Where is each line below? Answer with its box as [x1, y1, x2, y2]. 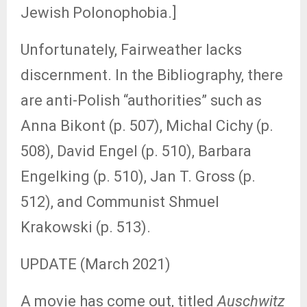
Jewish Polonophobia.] [21, 4, 177, 21]
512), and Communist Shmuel [21, 193, 219, 210]
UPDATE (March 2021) [21, 256, 171, 273]
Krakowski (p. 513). [21, 219, 151, 236]
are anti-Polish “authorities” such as [21, 92, 262, 109]
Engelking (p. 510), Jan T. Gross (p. [21, 168, 256, 185]
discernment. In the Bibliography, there [21, 66, 283, 84]
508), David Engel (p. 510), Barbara [21, 143, 251, 160]
